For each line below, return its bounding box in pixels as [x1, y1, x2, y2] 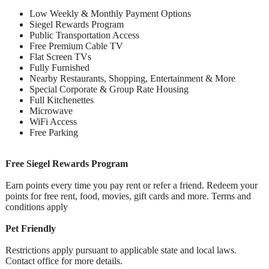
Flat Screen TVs [29, 51, 91, 62]
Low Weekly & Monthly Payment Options [29, 8, 191, 19]
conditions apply [5, 201, 68, 212]
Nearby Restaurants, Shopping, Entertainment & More [29, 73, 235, 83]
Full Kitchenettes [29, 94, 94, 105]
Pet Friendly [5, 223, 56, 234]
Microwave [29, 105, 73, 116]
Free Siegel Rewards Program [5, 158, 128, 169]
